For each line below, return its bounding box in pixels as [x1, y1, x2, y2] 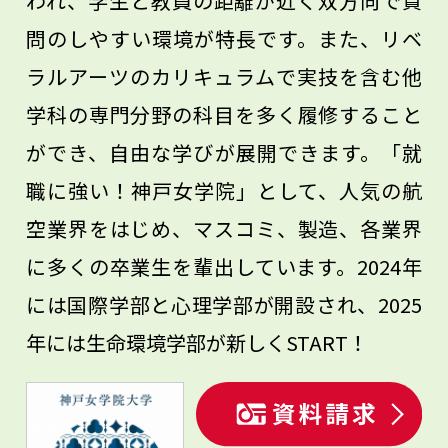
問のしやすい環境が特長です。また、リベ [26, 24, 422, 54]
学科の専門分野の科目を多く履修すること [26, 100, 422, 130]
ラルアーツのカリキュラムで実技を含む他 [26, 62, 422, 92]
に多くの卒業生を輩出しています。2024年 [26, 252, 422, 282]
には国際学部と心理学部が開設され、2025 [26, 290, 422, 320]
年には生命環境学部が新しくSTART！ [26, 328, 368, 358]
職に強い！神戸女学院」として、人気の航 [26, 176, 422, 206]
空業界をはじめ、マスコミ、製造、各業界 [26, 214, 422, 244]
